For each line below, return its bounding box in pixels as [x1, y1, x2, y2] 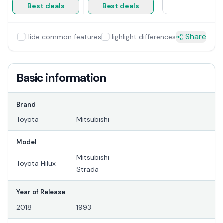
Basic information [16, 70, 106, 86]
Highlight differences [109, 32, 176, 42]
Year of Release [16, 188, 65, 197]
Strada [76, 165, 99, 174]
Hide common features [25, 32, 101, 42]
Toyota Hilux [16, 159, 56, 168]
